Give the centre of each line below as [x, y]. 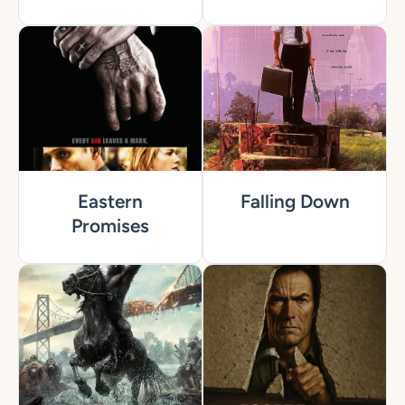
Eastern [110, 202]
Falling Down [295, 202]
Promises [110, 226]
